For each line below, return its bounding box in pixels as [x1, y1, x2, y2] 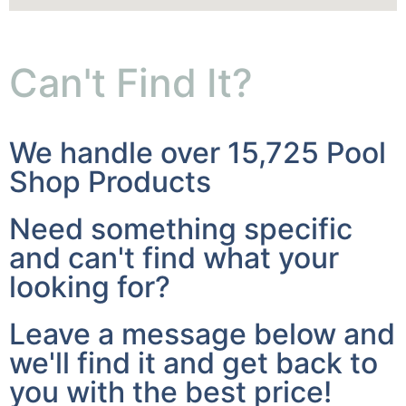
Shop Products [9, 119, 211, 155]
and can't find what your [9, 195, 339, 231]
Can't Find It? [9, 14, 253, 62]
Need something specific [9, 166, 353, 202]
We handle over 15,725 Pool [9, 90, 386, 126]
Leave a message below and [9, 271, 395, 307]
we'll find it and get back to [9, 300, 378, 336]
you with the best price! [9, 329, 332, 365]
